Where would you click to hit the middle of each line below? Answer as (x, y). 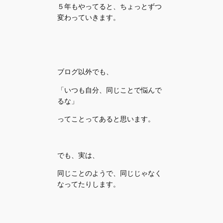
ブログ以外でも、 (85, 72)
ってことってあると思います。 (106, 119)
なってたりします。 (89, 184)
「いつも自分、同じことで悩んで (110, 90)
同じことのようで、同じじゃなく (110, 173)
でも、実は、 (78, 155)
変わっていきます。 (89, 17)
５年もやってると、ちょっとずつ (110, 6)
